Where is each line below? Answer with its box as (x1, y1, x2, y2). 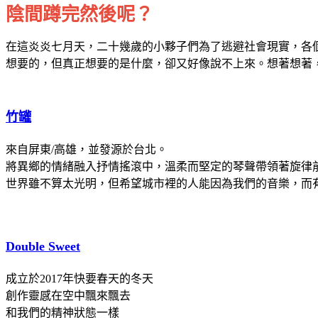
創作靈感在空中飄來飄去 (6, 289, 131, 302)
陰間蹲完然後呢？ (6, 4, 153, 25)
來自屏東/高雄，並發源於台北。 (6, 143, 168, 155)
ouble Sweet (15, 238, 80, 253)
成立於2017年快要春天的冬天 (6, 272, 153, 285)
